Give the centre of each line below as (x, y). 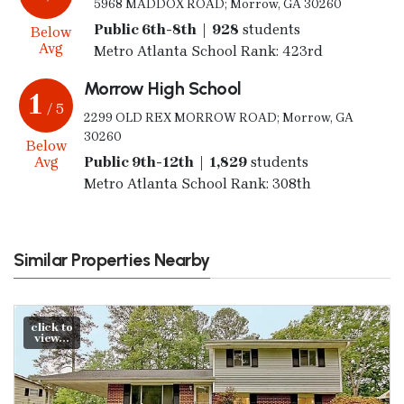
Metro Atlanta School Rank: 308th (197, 183)
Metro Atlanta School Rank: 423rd (208, 50)
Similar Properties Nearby (112, 259)
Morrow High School (162, 88)
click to (52, 327)
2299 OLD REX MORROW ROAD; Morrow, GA (218, 117)
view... (51, 338)
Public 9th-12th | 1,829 (165, 161)
